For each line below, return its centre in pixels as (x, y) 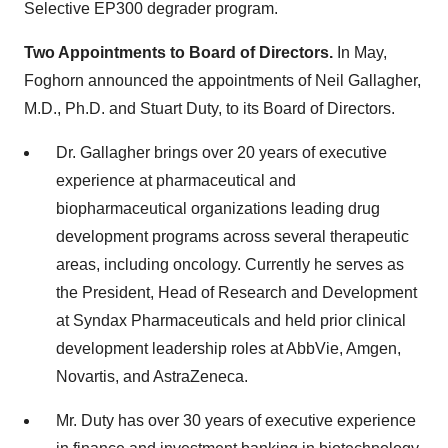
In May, (362, 52)
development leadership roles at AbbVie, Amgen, (228, 348)
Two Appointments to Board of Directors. (180, 52)
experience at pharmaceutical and (176, 180)
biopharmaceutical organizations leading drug (218, 208)
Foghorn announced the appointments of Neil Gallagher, (222, 80)
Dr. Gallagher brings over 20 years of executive (221, 152)
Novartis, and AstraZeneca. (152, 376)
